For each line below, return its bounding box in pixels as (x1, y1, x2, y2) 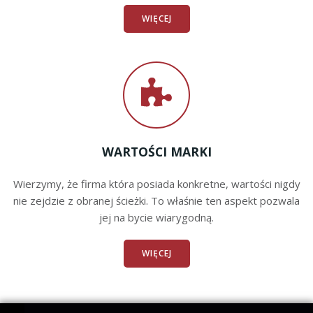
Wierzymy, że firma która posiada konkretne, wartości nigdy (13, 177, 300, 191)
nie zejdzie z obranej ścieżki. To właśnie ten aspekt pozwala (13, 194, 300, 208)
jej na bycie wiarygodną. (99, 210, 214, 224)
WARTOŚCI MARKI (101, 143, 212, 160)
